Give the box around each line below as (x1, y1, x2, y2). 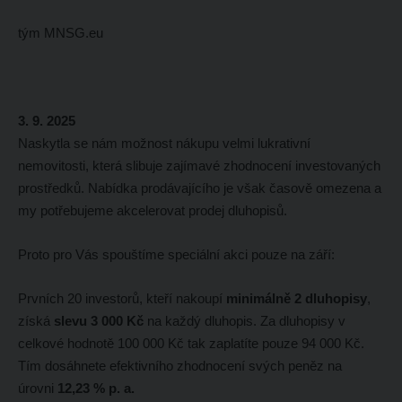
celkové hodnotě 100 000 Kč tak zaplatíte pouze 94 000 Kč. (17, 335, 364, 351)
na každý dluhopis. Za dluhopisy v (143, 312, 345, 328)
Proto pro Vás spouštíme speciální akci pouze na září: (17, 246, 335, 262)
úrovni (17, 380, 57, 396)
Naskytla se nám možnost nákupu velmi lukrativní (17, 135, 310, 151)
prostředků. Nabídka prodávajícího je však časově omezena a (17, 179, 381, 196)
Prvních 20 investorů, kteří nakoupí (17, 290, 226, 306)
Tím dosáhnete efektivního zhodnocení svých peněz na (17, 357, 342, 373)
